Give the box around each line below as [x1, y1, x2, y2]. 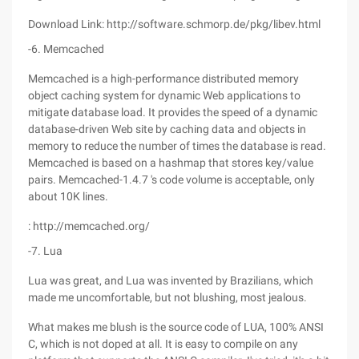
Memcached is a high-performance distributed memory [28, 72, 299, 85]
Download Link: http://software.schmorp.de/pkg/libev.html [28, 18, 321, 30]
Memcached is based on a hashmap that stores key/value [28, 156, 313, 169]
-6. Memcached [28, 42, 104, 55]
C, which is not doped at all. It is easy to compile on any [28, 337, 298, 350]
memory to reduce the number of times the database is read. [28, 139, 326, 152]
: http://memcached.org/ [28, 220, 150, 232]
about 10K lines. [28, 190, 108, 203]
